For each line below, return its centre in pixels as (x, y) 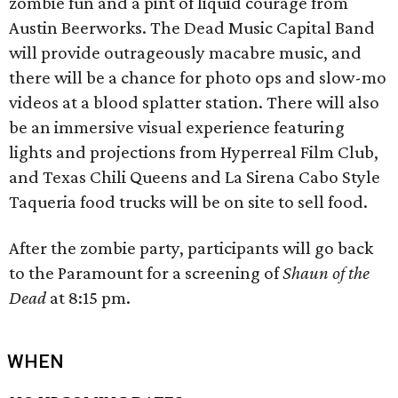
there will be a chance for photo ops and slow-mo (198, 77)
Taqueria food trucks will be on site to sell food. (188, 202)
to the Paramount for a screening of (146, 273)
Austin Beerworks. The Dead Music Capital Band (192, 28)
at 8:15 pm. (90, 298)
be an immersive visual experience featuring (177, 127)
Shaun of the (326, 273)
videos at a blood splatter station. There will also (194, 102)
